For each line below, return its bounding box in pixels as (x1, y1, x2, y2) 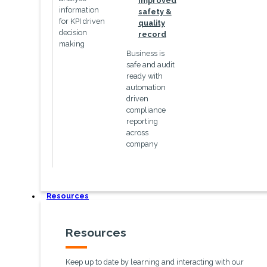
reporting (126, 116, 158, 126)
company (126, 139, 158, 148)
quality (138, 18, 165, 28)
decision (59, 28, 87, 38)
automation (126, 82, 166, 92)
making (59, 39, 85, 49)
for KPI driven (59, 17, 105, 26)
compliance (126, 105, 166, 114)
